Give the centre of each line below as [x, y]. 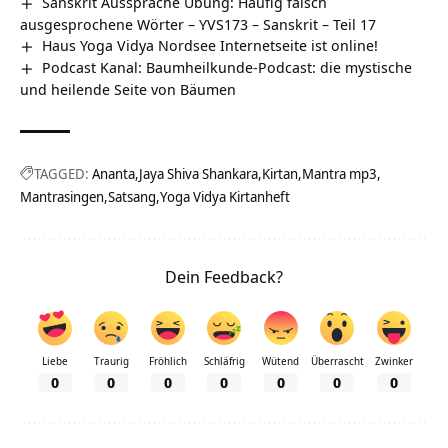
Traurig [111, 360]
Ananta [113, 173]
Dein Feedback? [224, 276]
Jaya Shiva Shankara [198, 173]
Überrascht [337, 360]
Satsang [132, 196]
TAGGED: [61, 173]
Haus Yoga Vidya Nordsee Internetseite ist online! [210, 44]
